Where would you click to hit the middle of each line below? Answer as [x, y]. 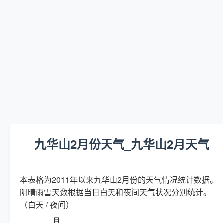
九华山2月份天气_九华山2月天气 [121, 144]
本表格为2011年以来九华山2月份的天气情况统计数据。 [119, 179]
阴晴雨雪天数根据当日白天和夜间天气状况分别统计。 [115, 192]
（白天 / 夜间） [47, 204]
